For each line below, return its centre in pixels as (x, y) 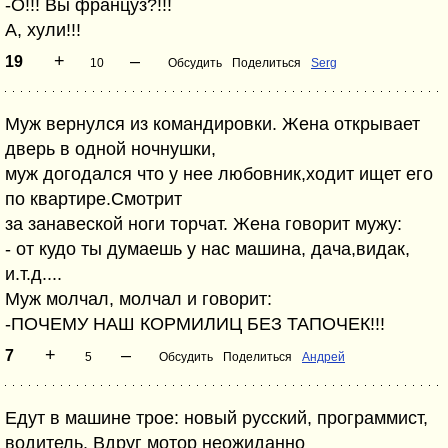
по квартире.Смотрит (93, 199)
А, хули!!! (43, 30)
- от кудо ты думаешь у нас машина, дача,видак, (207, 249)
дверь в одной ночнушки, (110, 149)
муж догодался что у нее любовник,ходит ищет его (219, 174)
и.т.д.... (33, 274)
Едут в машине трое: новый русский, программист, (216, 418)
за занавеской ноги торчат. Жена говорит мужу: (203, 224)
